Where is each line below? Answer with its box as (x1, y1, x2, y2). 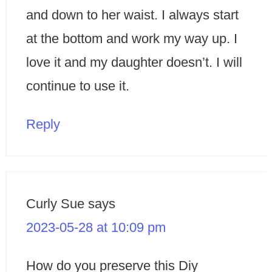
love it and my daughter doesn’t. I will (25, 55, 242, 70)
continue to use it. (25, 78, 129, 94)
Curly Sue (25, 196, 84, 212)
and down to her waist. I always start (25, 7, 239, 23)
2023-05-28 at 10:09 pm (25, 220, 166, 236)
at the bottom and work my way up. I (25, 31, 237, 47)
